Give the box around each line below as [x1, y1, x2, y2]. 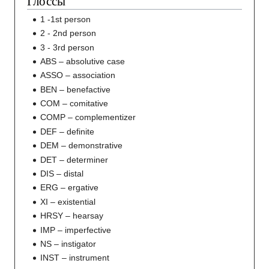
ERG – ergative [40, 183, 99, 193]
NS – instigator [40, 239, 97, 249]
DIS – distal [40, 169, 84, 179]
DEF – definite [40, 126, 95, 136]
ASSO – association [40, 70, 116, 80]
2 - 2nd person [40, 28, 97, 38]
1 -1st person [40, 14, 91, 24]
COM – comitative [40, 98, 109, 109]
